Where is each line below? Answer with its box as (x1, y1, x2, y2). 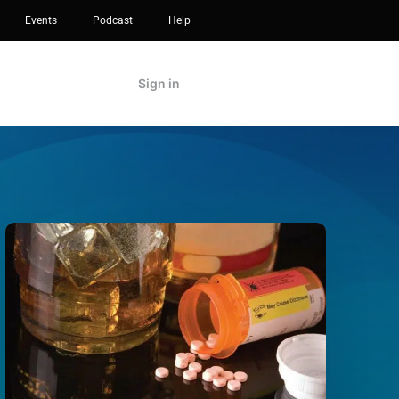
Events (25, 14, 57, 27)
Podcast (93, 14, 133, 27)
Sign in (138, 76, 180, 91)
